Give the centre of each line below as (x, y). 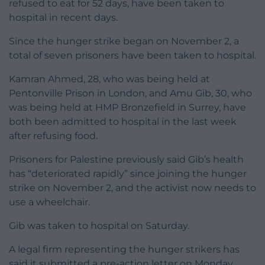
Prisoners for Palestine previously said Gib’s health (126, 160)
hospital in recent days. (63, 18)
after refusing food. (53, 136)
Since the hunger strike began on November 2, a (124, 41)
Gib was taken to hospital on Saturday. (99, 226)
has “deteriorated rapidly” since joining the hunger (128, 174)
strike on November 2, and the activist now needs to (132, 188)
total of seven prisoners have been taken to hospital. (132, 56)
